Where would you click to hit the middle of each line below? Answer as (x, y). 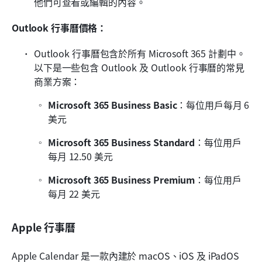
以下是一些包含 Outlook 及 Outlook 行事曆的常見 (139, 67)
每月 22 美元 (74, 193)
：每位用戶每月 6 (213, 104)
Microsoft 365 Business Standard (122, 142)
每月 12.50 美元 (80, 156)
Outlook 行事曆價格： (59, 27)
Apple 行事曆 (44, 227)
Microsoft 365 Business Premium (122, 179)
